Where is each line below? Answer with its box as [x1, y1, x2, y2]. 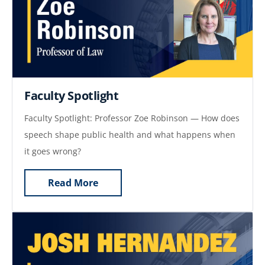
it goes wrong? [24, 145, 81, 157]
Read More [48, 176, 98, 189]
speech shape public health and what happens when [24, 128, 235, 140]
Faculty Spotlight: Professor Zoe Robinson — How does [24, 112, 240, 124]
